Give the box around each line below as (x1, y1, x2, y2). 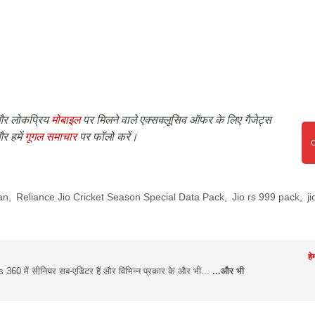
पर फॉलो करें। (77, 128, 138, 144)
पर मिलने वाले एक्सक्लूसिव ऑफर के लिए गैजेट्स (80, 111, 271, 127)
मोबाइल (51, 111, 80, 127)
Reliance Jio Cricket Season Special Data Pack (16, 191, 224, 202)
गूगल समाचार (25, 128, 77, 144)
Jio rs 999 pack (232, 191, 300, 202)
